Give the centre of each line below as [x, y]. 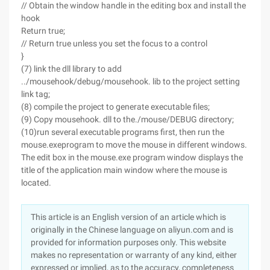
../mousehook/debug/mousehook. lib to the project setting [130, 81]
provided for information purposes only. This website [128, 242]
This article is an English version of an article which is [128, 217]
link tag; [36, 94]
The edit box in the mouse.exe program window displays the [132, 157]
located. [36, 183]
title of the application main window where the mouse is [124, 170]
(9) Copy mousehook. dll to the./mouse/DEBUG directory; [127, 119]
